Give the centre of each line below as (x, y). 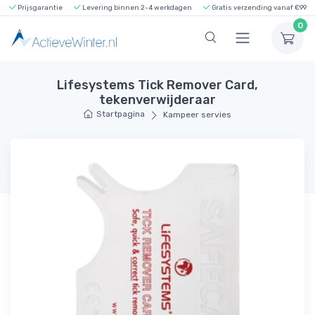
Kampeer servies (197, 115)
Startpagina (121, 114)
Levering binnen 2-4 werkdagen (136, 7)
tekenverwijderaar (157, 100)
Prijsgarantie (39, 7)
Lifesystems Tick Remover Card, (157, 85)
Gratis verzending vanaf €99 (258, 7)
